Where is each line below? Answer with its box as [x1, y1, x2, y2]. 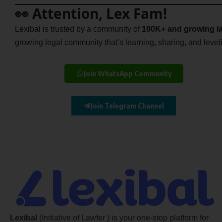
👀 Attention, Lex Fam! [15, 3, 167, 23]
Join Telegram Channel [91, 101, 165, 110]
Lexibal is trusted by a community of [15, 24, 142, 33]
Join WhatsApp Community [83, 68, 171, 78]
